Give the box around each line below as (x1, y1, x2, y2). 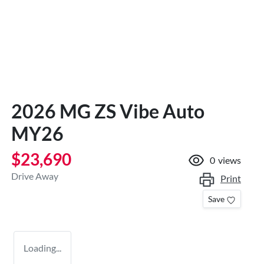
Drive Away (11, 170, 58, 181)
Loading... (24, 242, 61, 253)
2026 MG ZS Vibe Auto (11, 99, 204, 123)
